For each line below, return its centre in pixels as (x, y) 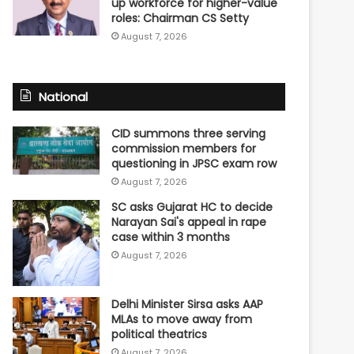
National (64, 96)
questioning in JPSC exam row (194, 163)
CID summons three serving (189, 133)
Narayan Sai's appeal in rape (189, 222)
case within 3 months (171, 237)
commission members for (184, 148)
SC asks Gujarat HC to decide (192, 207)
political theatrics (160, 335)
